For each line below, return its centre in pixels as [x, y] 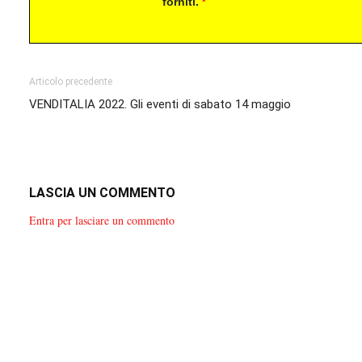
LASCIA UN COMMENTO [102, 193]
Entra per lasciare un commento [102, 221]
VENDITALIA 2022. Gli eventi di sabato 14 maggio [160, 105]
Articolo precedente [71, 82]
